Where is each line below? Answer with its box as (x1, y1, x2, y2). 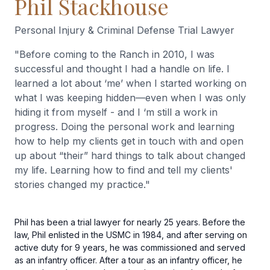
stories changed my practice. (14, 178, 145, 190)
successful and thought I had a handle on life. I (14, 62, 230, 75)
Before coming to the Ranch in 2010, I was (19, 48, 215, 60)
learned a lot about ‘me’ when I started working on (14, 77, 246, 89)
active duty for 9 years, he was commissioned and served (14, 242, 245, 253)
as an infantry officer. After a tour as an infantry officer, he (14, 254, 242, 265)
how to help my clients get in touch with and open (14, 134, 243, 147)
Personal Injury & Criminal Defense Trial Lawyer (14, 24, 234, 36)
